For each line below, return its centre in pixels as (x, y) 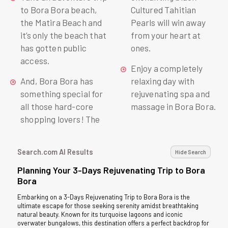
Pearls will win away (168, 22)
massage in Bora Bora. (173, 106)
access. (35, 60)
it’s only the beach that (64, 35)
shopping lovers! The (60, 119)
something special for (62, 93)
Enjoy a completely (167, 68)
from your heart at (166, 35)
